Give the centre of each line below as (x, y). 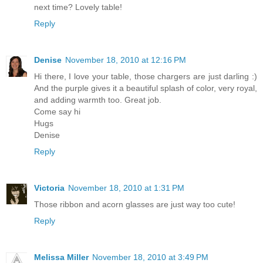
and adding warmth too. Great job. (98, 100)
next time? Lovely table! (78, 7)
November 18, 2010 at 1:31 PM (126, 188)
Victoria (49, 188)
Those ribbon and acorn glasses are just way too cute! (135, 204)
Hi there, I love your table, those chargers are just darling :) (146, 76)
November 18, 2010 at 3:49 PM (150, 257)
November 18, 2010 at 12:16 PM (126, 60)
